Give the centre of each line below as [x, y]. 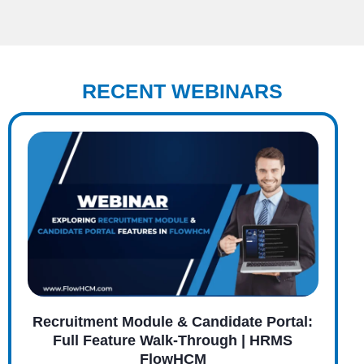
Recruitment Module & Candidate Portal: [173, 321]
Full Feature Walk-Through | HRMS [173, 340]
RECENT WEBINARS [182, 91]
